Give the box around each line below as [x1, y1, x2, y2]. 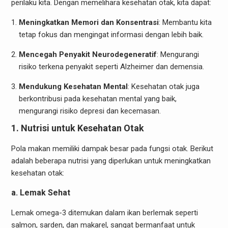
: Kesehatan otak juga [127, 82, 199, 91]
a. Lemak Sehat [11, 187, 70, 197]
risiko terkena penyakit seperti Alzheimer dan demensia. [18, 62, 204, 71]
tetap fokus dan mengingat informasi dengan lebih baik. [18, 30, 204, 39]
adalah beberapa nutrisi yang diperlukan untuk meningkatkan [11, 156, 211, 165]
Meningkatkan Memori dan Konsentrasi [18, 18, 159, 27]
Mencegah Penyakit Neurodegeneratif [18, 50, 157, 59]
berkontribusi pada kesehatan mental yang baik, [18, 94, 177, 103]
